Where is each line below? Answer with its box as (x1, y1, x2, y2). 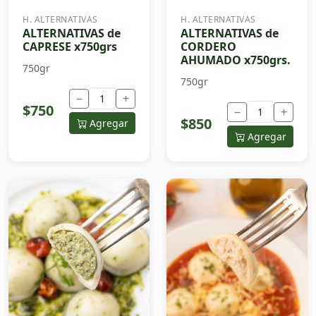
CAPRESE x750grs (23, 39, 117, 55)
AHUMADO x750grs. (181, 52, 291, 68)
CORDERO (181, 39, 236, 55)
